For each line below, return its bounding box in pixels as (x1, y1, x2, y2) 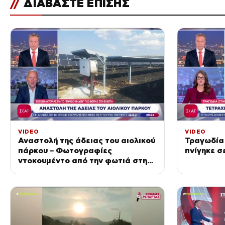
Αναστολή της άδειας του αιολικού (18, 136, 155, 145)
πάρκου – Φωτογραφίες (18, 146, 112, 155)
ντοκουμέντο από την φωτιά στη (18, 156, 147, 165)
